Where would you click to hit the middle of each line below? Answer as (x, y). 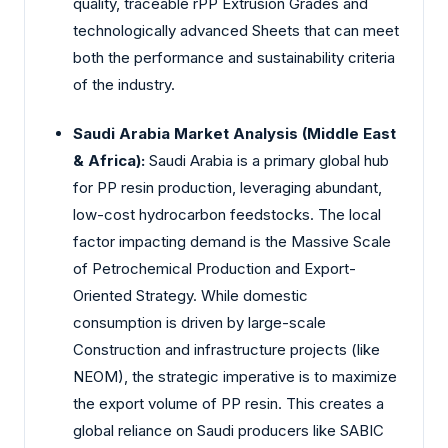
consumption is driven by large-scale (199, 323)
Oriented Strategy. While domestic (190, 296)
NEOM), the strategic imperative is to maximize (235, 377)
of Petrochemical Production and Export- (214, 269)
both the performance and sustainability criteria (234, 57)
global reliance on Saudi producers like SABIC (228, 431)
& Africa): (109, 161)
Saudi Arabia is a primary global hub (267, 161)
